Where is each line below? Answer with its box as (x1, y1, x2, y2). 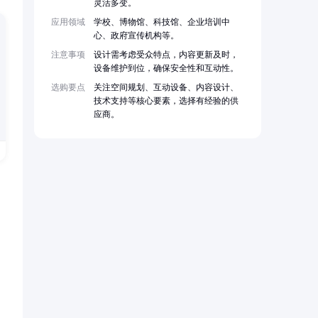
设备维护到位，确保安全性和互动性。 (94, 63, 238, 74)
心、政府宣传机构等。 (94, 31, 179, 41)
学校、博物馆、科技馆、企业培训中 (94, 17, 230, 28)
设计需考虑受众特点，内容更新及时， (94, 50, 238, 60)
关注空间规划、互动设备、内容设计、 (94, 82, 238, 93)
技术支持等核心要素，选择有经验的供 (94, 96, 238, 106)
